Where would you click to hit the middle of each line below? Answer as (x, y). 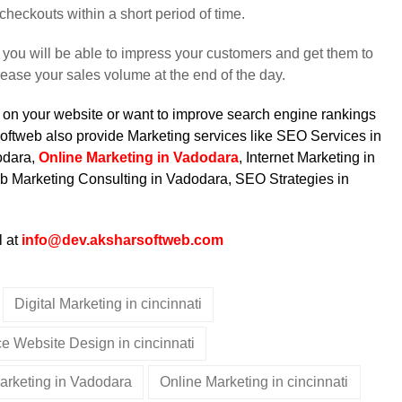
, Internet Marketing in (307, 158)
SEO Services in (329, 136)
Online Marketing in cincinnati (254, 382)
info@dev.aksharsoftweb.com (122, 240)
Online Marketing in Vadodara (139, 158)
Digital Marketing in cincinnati (108, 304)
